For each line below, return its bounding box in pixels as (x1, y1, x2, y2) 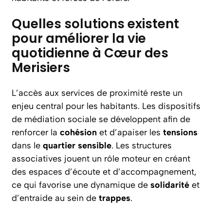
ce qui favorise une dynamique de (12, 180, 150, 190)
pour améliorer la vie (12, 30, 146, 47)
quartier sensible (43, 140, 111, 151)
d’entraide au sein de (12, 193, 99, 203)
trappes (99, 193, 130, 203)
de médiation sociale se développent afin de (12, 114, 190, 125)
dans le (12, 140, 43, 151)
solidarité (150, 180, 189, 190)
